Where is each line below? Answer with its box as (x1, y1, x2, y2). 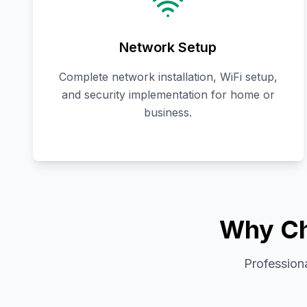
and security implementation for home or (61, 88, 275, 102)
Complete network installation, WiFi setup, (58, 70, 278, 84)
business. (144, 106, 193, 120)
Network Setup (119, 39, 217, 56)
